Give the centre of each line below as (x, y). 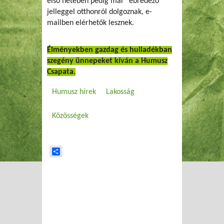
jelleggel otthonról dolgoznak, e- (99, 12)
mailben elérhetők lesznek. (90, 23)
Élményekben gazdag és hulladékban (109, 50)
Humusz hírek (74, 92)
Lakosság (120, 92)
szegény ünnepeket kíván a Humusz (107, 61)
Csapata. (61, 72)
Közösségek (70, 116)
